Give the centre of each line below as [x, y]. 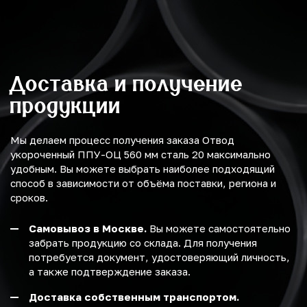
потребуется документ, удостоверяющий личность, [159, 257]
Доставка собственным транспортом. [134, 297]
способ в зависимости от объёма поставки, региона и [143, 183]
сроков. [29, 198]
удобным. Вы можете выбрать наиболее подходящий [143, 169]
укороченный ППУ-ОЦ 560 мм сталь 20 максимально [140, 155]
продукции [66, 106]
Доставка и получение [127, 84]
